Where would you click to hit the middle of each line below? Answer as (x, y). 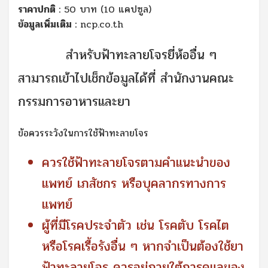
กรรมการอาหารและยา (74, 102)
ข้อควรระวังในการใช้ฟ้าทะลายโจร (83, 133)
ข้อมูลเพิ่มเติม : (47, 25)
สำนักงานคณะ (197, 79)
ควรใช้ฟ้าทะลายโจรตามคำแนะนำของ (136, 163)
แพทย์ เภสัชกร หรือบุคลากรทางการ (134, 184)
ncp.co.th (102, 25)
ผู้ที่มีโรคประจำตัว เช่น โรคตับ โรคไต (135, 226)
